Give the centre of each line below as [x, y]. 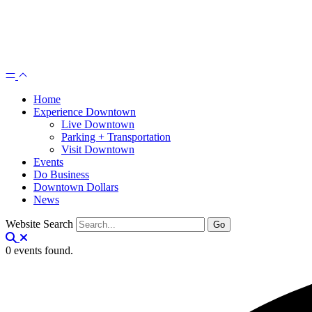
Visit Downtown [98, 149]
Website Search [39, 224]
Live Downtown [98, 124]
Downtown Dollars [76, 187]
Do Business [61, 174]
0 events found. [39, 250]
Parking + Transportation [116, 137]
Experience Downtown [85, 112]
